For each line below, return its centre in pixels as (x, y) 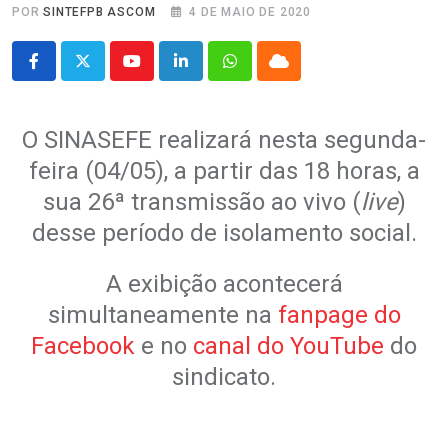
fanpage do (339, 314)
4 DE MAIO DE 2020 (250, 11)
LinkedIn (209, 73)
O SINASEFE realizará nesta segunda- (224, 139)
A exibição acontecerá (224, 283)
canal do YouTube (288, 345)
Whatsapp (263, 73)
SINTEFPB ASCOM (99, 11)
